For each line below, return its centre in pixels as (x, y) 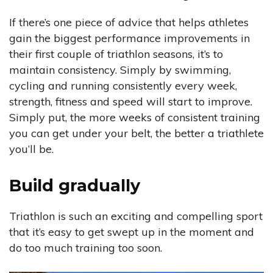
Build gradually (75, 186)
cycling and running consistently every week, (123, 86)
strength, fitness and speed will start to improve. (131, 102)
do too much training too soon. (86, 248)
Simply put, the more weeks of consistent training (135, 118)
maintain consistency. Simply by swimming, (120, 70)
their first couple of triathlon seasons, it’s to (116, 54)
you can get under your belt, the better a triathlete (136, 133)
